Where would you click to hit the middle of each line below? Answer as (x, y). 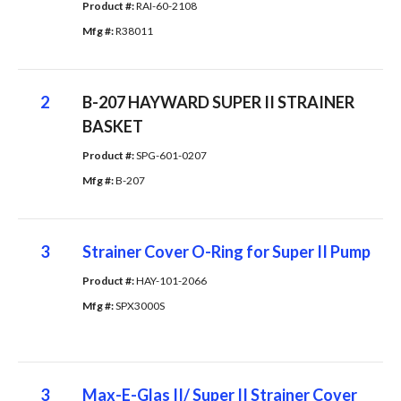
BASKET (112, 126)
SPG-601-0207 (171, 155)
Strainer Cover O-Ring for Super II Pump (226, 251)
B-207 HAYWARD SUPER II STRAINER (218, 102)
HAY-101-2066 (171, 280)
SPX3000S (140, 305)
